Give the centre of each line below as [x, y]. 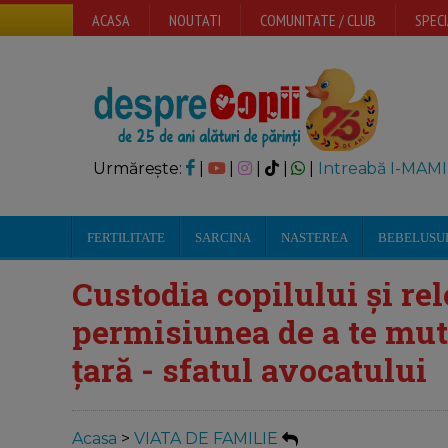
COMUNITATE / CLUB [318, 20]
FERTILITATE [126, 237]
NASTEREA [314, 237]
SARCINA [223, 237]
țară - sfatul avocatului [249, 369]
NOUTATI [195, 20]
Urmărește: [139, 168]
